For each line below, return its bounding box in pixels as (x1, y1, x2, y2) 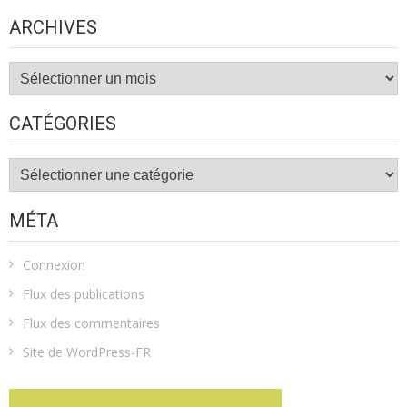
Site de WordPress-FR (23, 342, 151, 361)
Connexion (23, 255, 85, 273)
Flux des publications (23, 284, 144, 303)
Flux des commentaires (23, 313, 160, 332)
